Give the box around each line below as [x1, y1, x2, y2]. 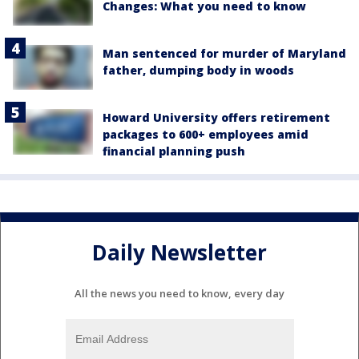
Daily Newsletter [92, 237, 267, 267]
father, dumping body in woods [103, 63, 294, 79]
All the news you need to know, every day [75, 286, 284, 301]
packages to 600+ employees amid [103, 127, 309, 143]
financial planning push [103, 143, 245, 159]
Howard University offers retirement [103, 110, 330, 126]
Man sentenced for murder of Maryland [103, 46, 346, 62]
